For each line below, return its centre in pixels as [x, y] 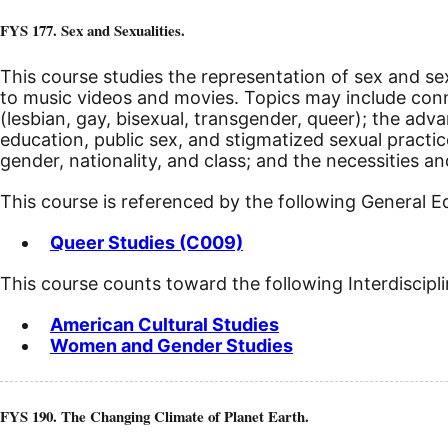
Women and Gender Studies [171, 346]
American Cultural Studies [164, 325]
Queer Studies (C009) [146, 243]
